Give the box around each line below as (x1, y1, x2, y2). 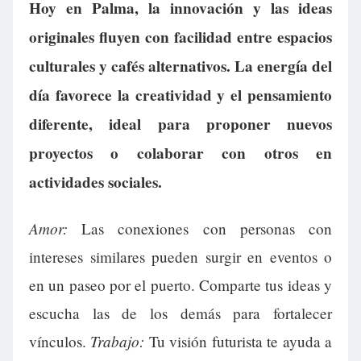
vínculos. (29, 331, 91, 352)
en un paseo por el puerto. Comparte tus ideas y (29, 275, 332, 296)
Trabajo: (90, 330, 145, 352)
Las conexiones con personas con (68, 218, 332, 239)
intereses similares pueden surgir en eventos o (29, 247, 332, 268)
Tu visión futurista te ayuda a (144, 331, 333, 352)
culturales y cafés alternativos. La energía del (29, 55, 332, 78)
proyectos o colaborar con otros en (29, 142, 332, 165)
